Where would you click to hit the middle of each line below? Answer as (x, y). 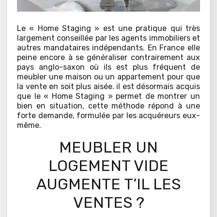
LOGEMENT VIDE (108, 166)
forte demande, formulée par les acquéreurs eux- (108, 116)
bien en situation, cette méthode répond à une (108, 106)
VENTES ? (108, 203)
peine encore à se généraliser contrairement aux (108, 58)
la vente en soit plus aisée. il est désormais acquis (108, 87)
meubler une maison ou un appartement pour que (108, 77)
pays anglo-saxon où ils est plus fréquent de (108, 67)
